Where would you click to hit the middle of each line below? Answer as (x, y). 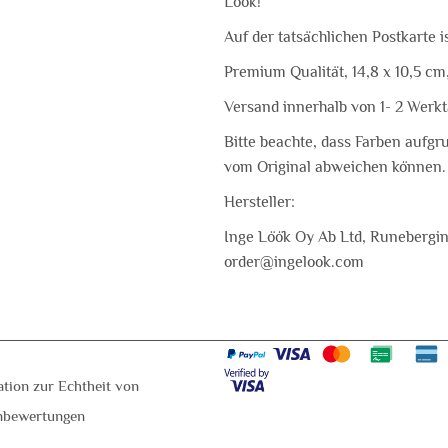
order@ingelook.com (293, 262)
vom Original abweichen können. (334, 167)
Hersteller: (259, 202)
